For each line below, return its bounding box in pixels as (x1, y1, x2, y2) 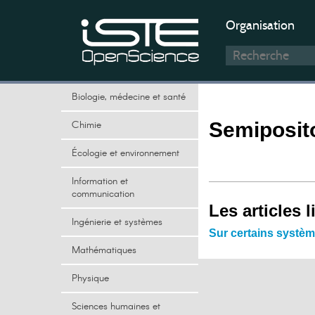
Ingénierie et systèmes (72, 215, 162, 229)
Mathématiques (72, 243, 136, 257)
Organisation (226, 18, 295, 33)
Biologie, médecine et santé (72, 90, 186, 104)
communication (72, 187, 134, 201)
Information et (72, 174, 128, 188)
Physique (72, 271, 109, 285)
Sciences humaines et (72, 300, 160, 314)
